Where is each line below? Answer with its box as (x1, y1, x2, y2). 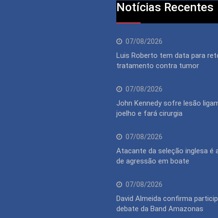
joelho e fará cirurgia (116, 109, 182, 118)
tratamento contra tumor (116, 61, 199, 70)
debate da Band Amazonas (116, 204, 203, 213)
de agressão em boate (116, 156, 189, 165)
